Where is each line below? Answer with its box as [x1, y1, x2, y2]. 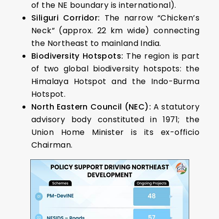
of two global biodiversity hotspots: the [31, 63, 199, 74]
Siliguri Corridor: [31, 12, 100, 23]
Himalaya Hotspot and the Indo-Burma [31, 76, 199, 87]
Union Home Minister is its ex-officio [31, 127, 199, 138]
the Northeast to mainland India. [31, 38, 161, 49]
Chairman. [31, 139, 73, 151]
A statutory [151, 101, 199, 112]
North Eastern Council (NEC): [31, 101, 151, 112]
